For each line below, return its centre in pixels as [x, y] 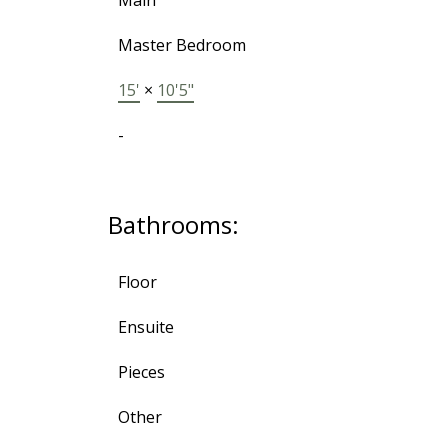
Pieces [141, 372]
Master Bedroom [181, 45]
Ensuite [145, 327]
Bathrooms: [173, 225]
